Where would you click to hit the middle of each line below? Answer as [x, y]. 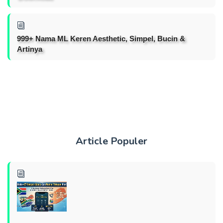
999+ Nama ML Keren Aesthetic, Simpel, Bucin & [101, 38]
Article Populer [111, 141]
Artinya [30, 49]
